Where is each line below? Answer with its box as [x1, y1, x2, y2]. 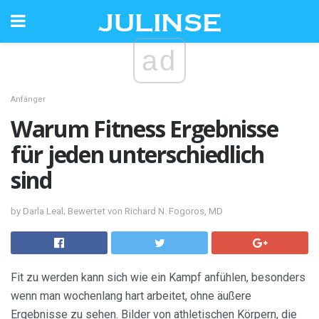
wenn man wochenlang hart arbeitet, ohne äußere [11, 288, 251, 303]
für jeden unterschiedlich [11, 139, 264, 169]
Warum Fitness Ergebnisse [11, 113, 278, 144]
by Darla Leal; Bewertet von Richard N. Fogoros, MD [11, 205, 223, 216]
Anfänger [11, 95, 46, 104]
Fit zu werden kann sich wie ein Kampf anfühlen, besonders [11, 270, 305, 284]
